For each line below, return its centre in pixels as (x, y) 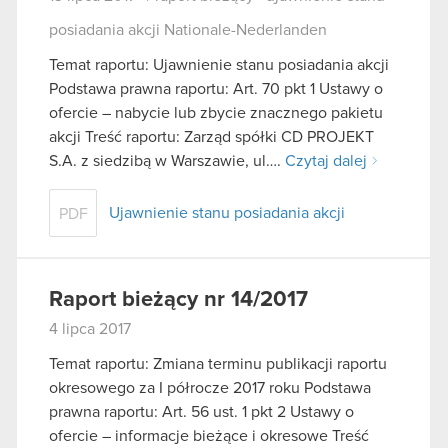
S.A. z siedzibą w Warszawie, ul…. (167, 160)
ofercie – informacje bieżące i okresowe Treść (209, 436)
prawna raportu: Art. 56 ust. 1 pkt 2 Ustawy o (201, 412)
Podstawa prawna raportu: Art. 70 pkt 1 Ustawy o (216, 88)
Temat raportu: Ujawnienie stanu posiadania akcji (219, 64)
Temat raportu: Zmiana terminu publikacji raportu (218, 364)
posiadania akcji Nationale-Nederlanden (188, 29)
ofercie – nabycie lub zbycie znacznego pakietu (216, 112)
